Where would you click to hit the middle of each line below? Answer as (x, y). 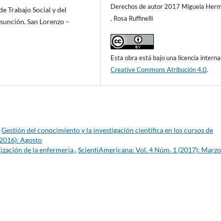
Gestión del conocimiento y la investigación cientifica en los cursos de (107, 130)
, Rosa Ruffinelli (132, 18)
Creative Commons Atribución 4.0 (159, 69)
